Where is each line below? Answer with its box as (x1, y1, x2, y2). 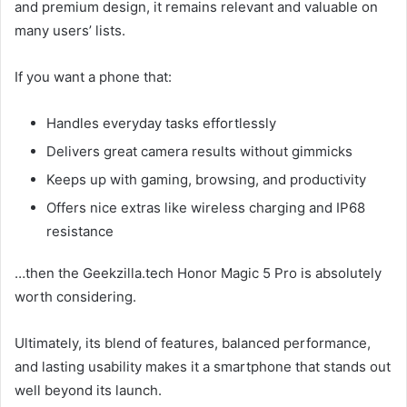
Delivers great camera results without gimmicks (46, 143, 352, 161)
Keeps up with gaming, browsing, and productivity (46, 171, 366, 189)
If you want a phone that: (15, 68, 172, 86)
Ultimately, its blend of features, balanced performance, (15, 334, 371, 352)
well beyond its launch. (15, 382, 162, 400)
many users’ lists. (15, 22, 125, 40)
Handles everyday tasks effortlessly (46, 114, 276, 133)
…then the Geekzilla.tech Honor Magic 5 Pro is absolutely (15, 264, 382, 283)
